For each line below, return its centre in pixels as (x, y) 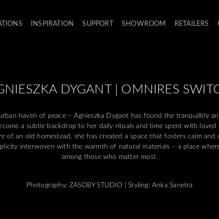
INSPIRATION (53, 23)
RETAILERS (192, 23)
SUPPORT (98, 23)
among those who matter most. (109, 156)
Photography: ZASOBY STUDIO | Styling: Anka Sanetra (109, 185)
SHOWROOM (144, 23)
